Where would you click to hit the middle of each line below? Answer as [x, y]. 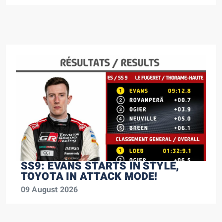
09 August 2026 [50, 190]
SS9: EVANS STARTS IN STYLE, [100, 166]
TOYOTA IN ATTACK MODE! [89, 177]
